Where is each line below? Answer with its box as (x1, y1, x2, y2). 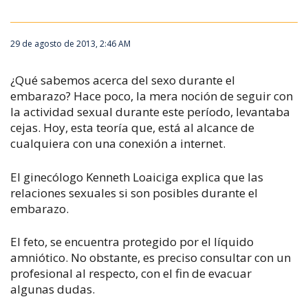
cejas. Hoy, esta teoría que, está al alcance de (10, 120, 254, 135)
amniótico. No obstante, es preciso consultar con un (10, 250, 291, 265)
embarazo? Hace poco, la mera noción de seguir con (10, 88, 293, 104)
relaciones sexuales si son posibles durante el (10, 184, 258, 201)
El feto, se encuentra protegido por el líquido (10, 234, 254, 250)
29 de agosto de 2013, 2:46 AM (10, 37, 131, 49)
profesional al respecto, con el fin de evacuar (10, 265, 252, 281)
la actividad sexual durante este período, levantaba (10, 104, 290, 120)
